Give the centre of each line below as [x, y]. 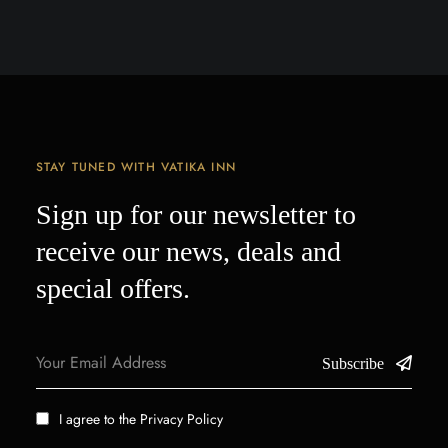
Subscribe [353, 363]
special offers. [112, 288]
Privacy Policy [181, 418]
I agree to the [99, 418]
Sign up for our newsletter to [195, 214]
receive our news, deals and [188, 251]
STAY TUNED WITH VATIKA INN [136, 166]
